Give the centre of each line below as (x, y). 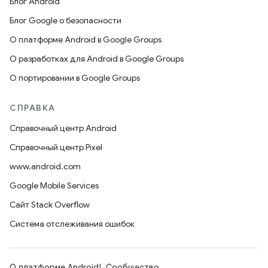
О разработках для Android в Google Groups (97, 59)
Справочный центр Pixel (56, 147)
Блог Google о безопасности (66, 20)
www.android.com (45, 166)
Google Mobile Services (54, 185)
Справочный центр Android (63, 128)
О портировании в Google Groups (75, 78)
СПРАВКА (33, 108)
